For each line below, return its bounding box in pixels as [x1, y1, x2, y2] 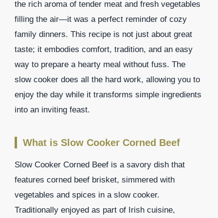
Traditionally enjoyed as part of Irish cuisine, [15, 205, 175, 215]
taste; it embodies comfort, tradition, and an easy [15, 44, 193, 54]
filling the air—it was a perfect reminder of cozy [15, 14, 187, 24]
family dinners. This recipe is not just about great [15, 29, 192, 39]
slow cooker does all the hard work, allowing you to [15, 74, 200, 84]
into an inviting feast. [15, 105, 90, 114]
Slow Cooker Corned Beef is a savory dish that [15, 160, 185, 169]
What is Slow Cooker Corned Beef [23, 137, 180, 148]
